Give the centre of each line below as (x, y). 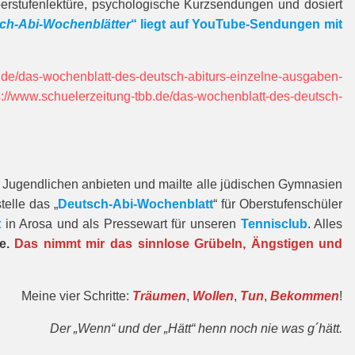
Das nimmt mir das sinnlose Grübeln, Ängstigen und (179, 244)
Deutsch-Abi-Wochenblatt (135, 204)
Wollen (213, 296)
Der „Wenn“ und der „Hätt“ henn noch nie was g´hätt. (196, 328)
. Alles (325, 224)
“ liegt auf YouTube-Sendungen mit (237, 24)
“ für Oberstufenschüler (278, 204)
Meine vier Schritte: (77, 296)
